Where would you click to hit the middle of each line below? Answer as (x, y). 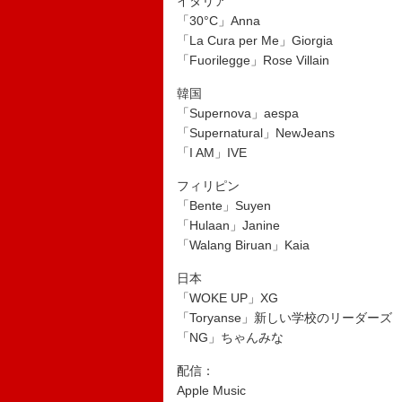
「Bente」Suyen (224, 205)
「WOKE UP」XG (227, 298)
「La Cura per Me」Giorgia (255, 40)
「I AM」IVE (212, 153)
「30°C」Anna (218, 21)
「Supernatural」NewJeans (256, 133)
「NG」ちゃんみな (230, 337)
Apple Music (211, 390)
